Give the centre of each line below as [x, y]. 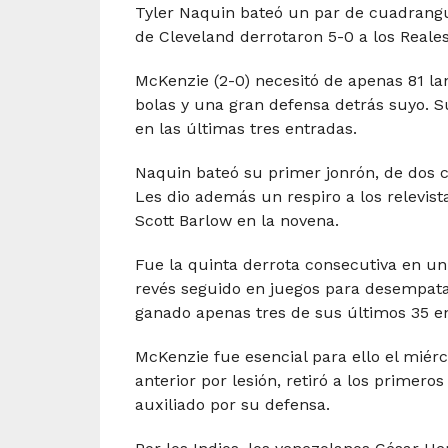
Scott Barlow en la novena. [236, 221]
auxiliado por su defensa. [232, 405]
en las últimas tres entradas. [245, 129]
